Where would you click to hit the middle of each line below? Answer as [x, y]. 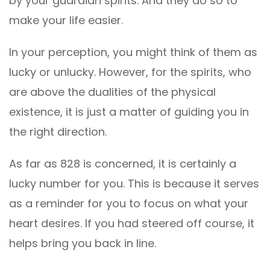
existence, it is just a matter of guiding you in [129, 112]
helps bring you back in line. [83, 243]
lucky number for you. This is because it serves [134, 184]
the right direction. [58, 132]
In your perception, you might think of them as [133, 52]
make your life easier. [66, 20]
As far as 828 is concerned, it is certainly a [123, 164]
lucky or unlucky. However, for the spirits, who [130, 72]
